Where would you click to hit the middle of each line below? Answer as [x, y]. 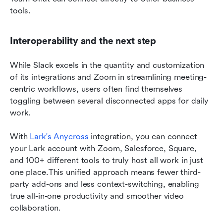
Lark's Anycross [59, 137]
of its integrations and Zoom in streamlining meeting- [109, 77]
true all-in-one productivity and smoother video [97, 196]
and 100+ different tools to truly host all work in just [107, 161]
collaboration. [36, 208]
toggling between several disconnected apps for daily [110, 101]
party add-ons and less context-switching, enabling [105, 184]
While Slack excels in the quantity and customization [107, 65]
